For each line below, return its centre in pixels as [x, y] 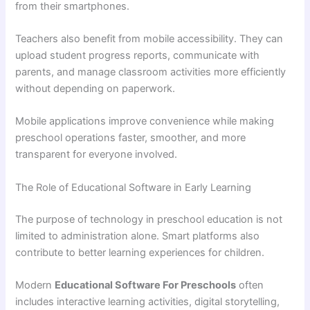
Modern [35, 285]
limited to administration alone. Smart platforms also [138, 236]
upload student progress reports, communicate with [138, 55]
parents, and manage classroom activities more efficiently [151, 72]
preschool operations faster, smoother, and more [131, 138]
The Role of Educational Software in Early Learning [134, 187]
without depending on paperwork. [95, 88]
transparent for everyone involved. [97, 155]
